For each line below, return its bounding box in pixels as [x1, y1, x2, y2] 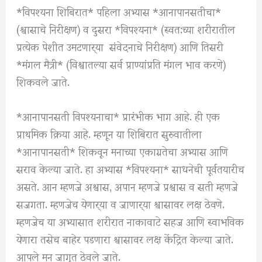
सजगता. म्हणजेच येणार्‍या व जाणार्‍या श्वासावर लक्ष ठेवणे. [16, 187, 225, 219]
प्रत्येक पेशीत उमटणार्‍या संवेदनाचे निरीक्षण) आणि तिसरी [16, 30, 224, 61]
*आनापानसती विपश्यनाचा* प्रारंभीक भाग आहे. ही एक [16, 99, 220, 131]
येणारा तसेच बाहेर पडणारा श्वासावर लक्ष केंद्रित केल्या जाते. [16, 222, 234, 254]
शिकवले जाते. [16, 65, 70, 96]
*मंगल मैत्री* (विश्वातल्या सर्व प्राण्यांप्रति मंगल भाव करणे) [16, 47, 226, 79]
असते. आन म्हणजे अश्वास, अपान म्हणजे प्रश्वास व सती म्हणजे [16, 170, 239, 201]
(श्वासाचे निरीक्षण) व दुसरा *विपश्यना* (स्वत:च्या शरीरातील [16, 12, 236, 44]
